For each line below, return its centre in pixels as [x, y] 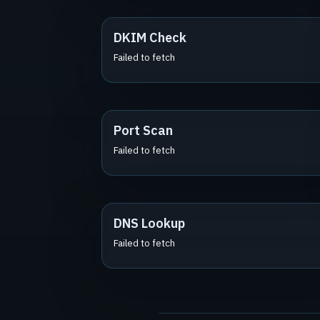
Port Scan [143, 130]
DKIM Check [150, 37]
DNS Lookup [149, 223]
